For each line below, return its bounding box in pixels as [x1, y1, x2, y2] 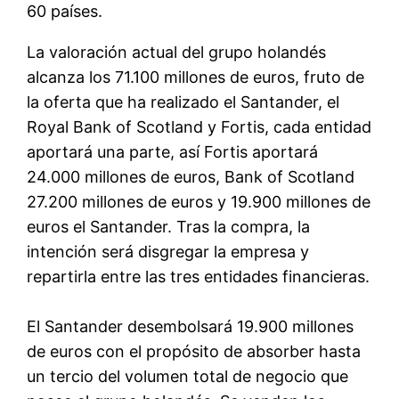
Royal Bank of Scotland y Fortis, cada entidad [27, 117, 372, 136]
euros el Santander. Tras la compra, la [27, 216, 311, 236]
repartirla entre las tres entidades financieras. [27, 266, 370, 286]
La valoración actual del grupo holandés [27, 42, 327, 61]
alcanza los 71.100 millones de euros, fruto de [27, 67, 365, 86]
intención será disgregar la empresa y [27, 241, 310, 261]
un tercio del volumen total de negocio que [27, 366, 349, 386]
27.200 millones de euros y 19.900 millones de [27, 191, 371, 211]
